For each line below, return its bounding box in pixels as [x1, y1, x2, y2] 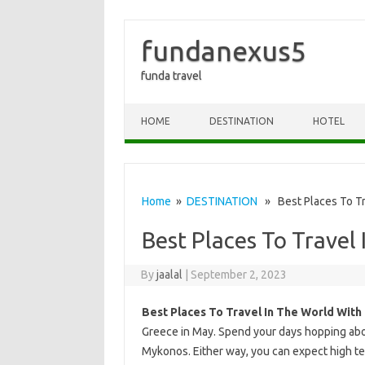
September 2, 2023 [191, 268, 288, 281]
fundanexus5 [141, 35, 306, 66]
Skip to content [125, 103, 201, 116]
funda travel [141, 69, 202, 82]
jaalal [156, 268, 183, 281]
